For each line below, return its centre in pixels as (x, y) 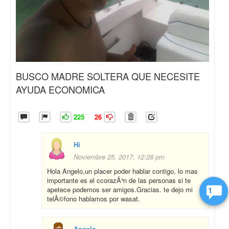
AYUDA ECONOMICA (60, 89)
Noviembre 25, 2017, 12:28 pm (119, 156)
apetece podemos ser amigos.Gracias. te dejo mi (120, 189)
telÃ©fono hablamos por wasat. (94, 198)
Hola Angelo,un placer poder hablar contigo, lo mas (122, 171)
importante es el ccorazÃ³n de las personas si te (119, 180)
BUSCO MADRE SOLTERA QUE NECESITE (108, 76)
